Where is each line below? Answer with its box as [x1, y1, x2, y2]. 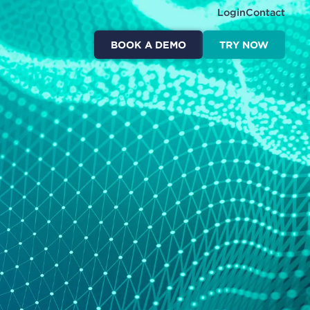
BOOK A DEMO [111, 39, 186, 51]
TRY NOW [219, 39, 268, 51]
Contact [246, 6, 285, 18]
